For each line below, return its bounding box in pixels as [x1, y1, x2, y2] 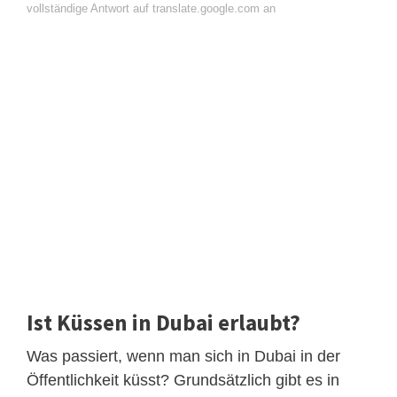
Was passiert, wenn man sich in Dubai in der [27, 346, 340, 365]
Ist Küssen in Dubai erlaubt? [27, 307, 300, 337]
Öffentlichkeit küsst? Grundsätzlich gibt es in [27, 370, 339, 389]
